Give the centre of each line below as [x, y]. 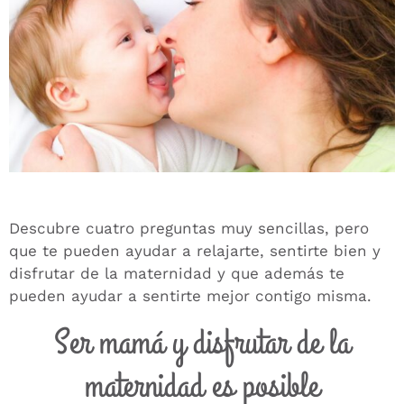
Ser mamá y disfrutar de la [202, 342]
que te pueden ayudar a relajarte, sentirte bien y [195, 251]
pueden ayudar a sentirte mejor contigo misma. [190, 296]
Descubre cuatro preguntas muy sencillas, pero [189, 229]
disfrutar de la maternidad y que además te [177, 274]
